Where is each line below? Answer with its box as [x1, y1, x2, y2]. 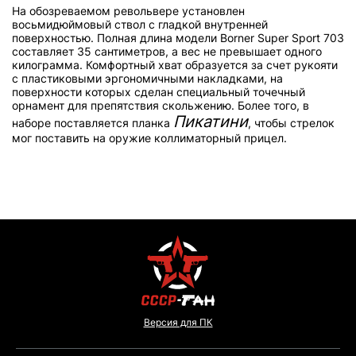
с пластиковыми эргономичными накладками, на [12, 72, 283, 86]
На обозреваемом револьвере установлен [12, 4, 245, 18]
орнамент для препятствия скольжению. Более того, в [12, 99, 309, 113]
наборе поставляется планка [12, 116, 173, 130]
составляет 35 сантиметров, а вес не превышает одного [12, 44, 322, 59]
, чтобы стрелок [248, 116, 335, 130]
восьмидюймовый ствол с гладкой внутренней [12, 17, 268, 32]
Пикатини [173, 112, 248, 132]
